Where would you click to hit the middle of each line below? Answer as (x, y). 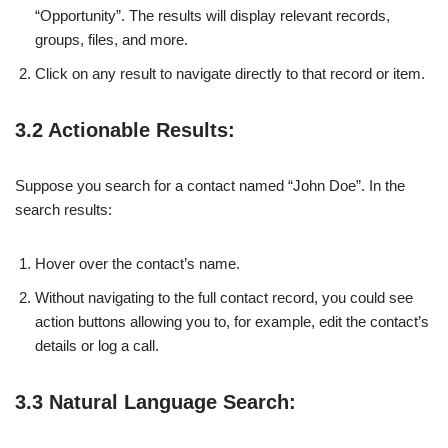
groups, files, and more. (111, 39)
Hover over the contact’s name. (137, 263)
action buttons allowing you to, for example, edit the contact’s (232, 321)
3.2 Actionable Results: (125, 129)
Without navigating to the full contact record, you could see (224, 297)
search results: (63, 209)
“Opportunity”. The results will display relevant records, (212, 15)
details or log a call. (97, 345)
